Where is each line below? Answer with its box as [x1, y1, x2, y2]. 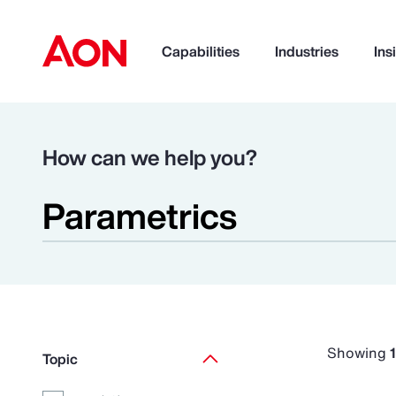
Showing [326, 342, 390, 363]
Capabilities [162, 41, 240, 62]
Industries [275, 41, 339, 62]
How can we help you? [42, 141, 257, 173]
